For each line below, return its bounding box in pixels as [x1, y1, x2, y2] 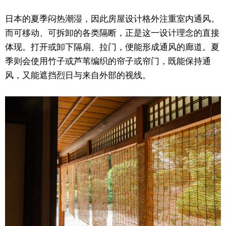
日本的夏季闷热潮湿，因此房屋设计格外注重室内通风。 [5, 14, 219, 24]
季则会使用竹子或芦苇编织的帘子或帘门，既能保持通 [5, 56, 211, 66]
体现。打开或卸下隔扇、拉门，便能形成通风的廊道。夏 [5, 42, 219, 52]
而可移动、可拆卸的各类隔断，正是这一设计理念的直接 [5, 28, 219, 38]
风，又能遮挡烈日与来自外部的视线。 [5, 70, 151, 80]
